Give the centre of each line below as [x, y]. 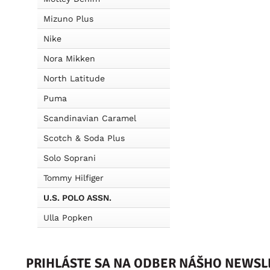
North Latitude [74, 78]
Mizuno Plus [68, 19]
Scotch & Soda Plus [84, 138]
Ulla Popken [68, 218]
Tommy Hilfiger [74, 178]
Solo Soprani [70, 158]
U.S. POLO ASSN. [77, 198]
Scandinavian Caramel [90, 118]
